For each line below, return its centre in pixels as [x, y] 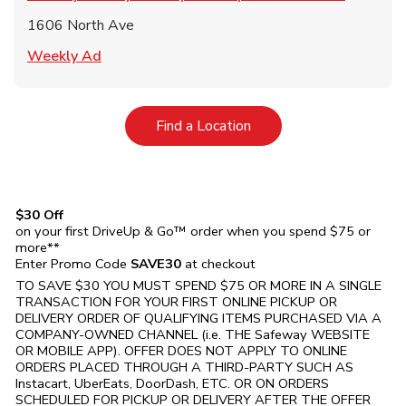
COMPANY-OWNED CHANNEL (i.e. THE [135, 334]
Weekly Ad [64, 56]
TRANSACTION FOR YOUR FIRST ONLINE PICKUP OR [176, 301]
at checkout [218, 263]
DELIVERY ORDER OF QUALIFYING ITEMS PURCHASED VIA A [198, 318]
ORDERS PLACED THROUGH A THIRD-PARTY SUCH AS [184, 367]
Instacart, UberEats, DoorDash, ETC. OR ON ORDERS [172, 383]
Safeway [281, 334]
